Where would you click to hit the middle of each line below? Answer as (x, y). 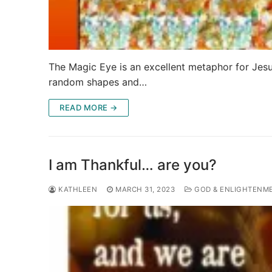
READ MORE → (89, 108)
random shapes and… (98, 82)
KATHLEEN (76, 190)
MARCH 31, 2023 (145, 190)
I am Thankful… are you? (133, 165)
